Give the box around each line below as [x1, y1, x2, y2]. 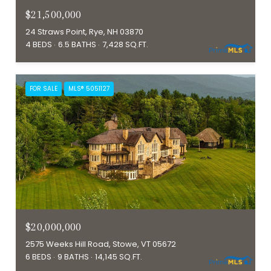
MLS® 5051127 [68, 84, 109, 94]
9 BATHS [57, 251, 89, 263]
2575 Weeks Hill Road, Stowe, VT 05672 [25, 238, 176, 250]
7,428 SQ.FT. [102, 39, 148, 51]
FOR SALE [30, 84, 57, 94]
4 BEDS [25, 39, 52, 51]
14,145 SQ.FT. [95, 251, 142, 263]
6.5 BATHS [58, 39, 96, 51]
